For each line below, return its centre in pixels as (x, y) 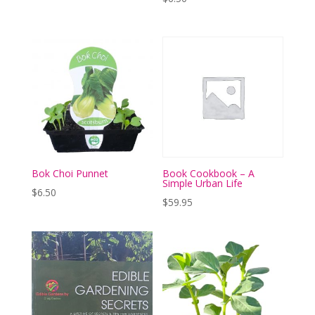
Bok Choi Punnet (70, 174)
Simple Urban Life (203, 184)
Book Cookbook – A (209, 174)
